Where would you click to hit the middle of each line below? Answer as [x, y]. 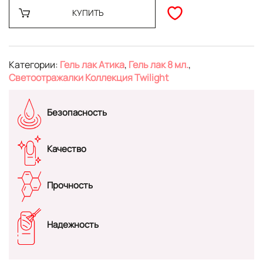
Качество [67, 149]
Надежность [73, 225]
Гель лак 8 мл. [159, 65]
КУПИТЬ [88, 13]
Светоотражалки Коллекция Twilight [89, 78]
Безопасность [77, 112]
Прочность [70, 185]
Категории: [34, 65]
